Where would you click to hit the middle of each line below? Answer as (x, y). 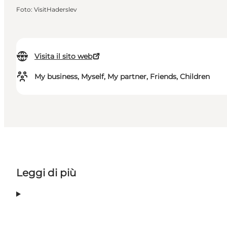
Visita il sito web (63, 56)
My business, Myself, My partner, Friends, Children (122, 77)
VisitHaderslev (55, 10)
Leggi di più (46, 173)
